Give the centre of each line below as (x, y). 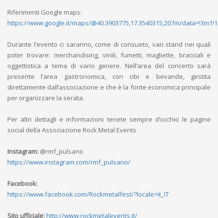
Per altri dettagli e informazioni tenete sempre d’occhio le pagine (109, 119)
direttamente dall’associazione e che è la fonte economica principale (109, 87)
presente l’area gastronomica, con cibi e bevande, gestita (109, 76)
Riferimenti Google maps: (45, 12)
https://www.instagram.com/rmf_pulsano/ (69, 162)
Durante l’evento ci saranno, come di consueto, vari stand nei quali (109, 44)
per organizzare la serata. (46, 98)
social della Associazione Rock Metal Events (72, 130)
